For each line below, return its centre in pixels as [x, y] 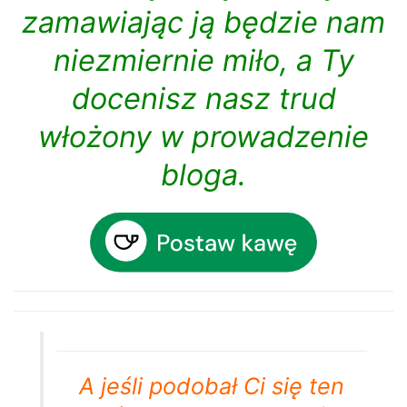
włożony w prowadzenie [203, 136]
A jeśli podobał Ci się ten [212, 386]
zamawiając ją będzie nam [203, 22]
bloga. [203, 174]
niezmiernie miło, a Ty [203, 60]
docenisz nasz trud [203, 98]
